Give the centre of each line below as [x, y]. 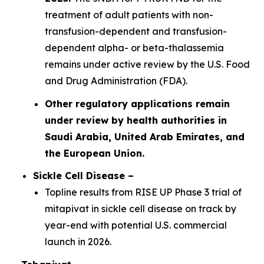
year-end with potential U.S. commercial [136, 225]
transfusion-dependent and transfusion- [136, 31]
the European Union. [95, 153]
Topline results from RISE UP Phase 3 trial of [143, 192]
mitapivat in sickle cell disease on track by [141, 209]
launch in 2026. [78, 242]
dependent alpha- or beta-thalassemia [134, 47]
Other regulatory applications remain [137, 103]
